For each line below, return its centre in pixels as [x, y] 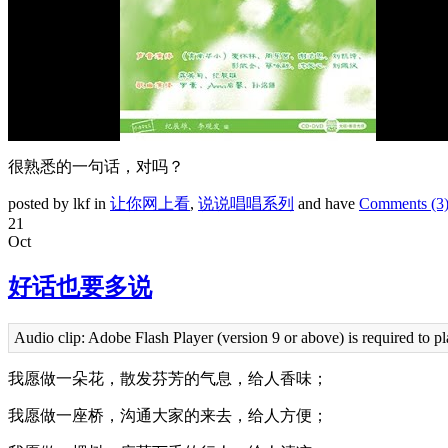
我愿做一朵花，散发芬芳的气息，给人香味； [168, 378]
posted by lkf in [59, 203]
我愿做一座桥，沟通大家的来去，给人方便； [168, 415]
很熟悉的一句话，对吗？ [96, 166]
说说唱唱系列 [246, 203]
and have [326, 203]
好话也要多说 [80, 286]
